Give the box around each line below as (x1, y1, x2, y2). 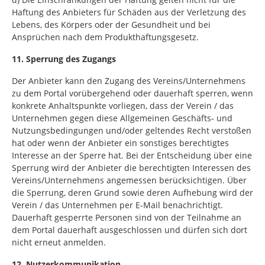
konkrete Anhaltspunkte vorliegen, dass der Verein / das (12, 100, 234, 111)
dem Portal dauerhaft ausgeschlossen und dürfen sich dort (12, 224, 247, 235)
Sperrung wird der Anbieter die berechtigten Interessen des (12, 162, 251, 173)
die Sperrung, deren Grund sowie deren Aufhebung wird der (12, 187, 253, 198)
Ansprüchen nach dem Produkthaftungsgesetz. (12, 31, 199, 43)
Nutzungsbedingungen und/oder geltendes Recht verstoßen (12, 125, 251, 136)
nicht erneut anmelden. (12, 237, 106, 248)
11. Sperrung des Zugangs (12, 53, 116, 64)
